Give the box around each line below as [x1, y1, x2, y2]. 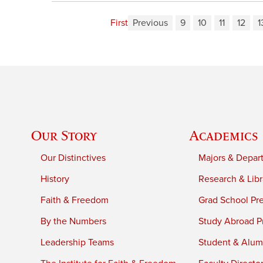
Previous [132, 17, 168, 29]
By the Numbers [41, 215, 107, 227]
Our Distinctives [41, 151, 106, 164]
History [41, 173, 70, 185]
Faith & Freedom [41, 194, 109, 206]
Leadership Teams [41, 236, 114, 248]
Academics [189, 127, 259, 143]
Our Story [31, 127, 97, 143]
